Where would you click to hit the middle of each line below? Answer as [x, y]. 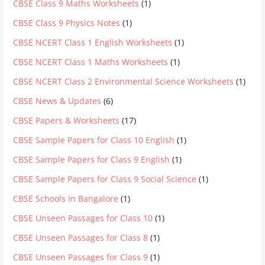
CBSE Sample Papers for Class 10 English [94, 140]
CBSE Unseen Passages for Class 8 [81, 238]
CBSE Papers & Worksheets [67, 121]
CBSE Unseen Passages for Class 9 [81, 257]
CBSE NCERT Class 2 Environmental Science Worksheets [124, 82]
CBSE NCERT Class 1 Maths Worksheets [91, 62]
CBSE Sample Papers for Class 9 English [92, 160]
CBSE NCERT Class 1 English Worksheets [93, 43]
